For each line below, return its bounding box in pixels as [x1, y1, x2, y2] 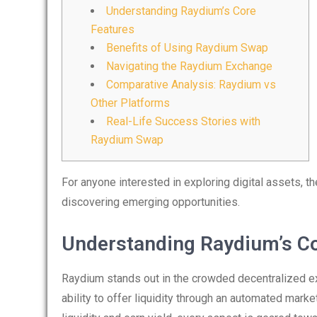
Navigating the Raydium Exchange [106, 59, 272, 73]
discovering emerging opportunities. [62, 195, 240, 209]
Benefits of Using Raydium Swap [106, 41, 268, 54]
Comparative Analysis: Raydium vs [106, 78, 276, 91]
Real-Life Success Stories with [106, 115, 260, 128]
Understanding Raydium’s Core [106, 4, 256, 18]
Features [91, 23, 134, 36]
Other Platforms [91, 96, 170, 110]
